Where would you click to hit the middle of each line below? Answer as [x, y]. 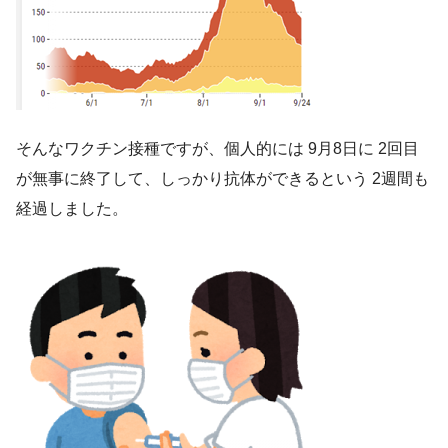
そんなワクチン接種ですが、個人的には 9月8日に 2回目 [217, 149]
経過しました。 [72, 209]
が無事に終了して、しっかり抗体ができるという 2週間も [222, 179]
